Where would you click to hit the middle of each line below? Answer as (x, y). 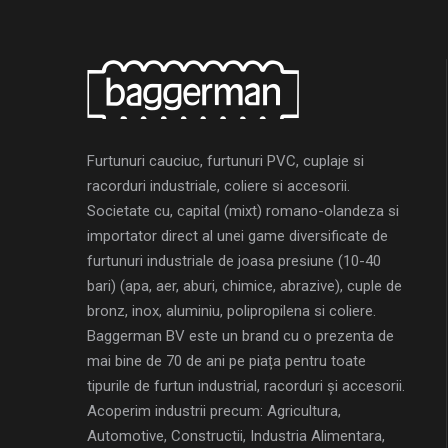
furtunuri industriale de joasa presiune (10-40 (234, 261)
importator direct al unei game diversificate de (237, 236)
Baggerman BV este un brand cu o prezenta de (240, 336)
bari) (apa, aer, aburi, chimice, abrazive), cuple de (244, 286)
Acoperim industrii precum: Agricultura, (214, 411)
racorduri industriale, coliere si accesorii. (218, 186)
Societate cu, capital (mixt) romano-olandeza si (243, 211)
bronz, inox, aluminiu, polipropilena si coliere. (231, 311)
